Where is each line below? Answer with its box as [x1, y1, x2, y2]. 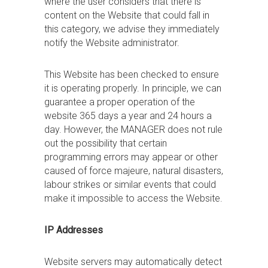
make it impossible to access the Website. [44, 193, 223, 204]
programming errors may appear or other [44, 151, 218, 163]
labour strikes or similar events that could [44, 179, 216, 190]
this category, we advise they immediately [44, 23, 220, 35]
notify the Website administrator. [44, 37, 179, 48]
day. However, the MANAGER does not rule [44, 124, 223, 135]
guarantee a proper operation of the [44, 96, 195, 108]
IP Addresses [44, 224, 103, 236]
